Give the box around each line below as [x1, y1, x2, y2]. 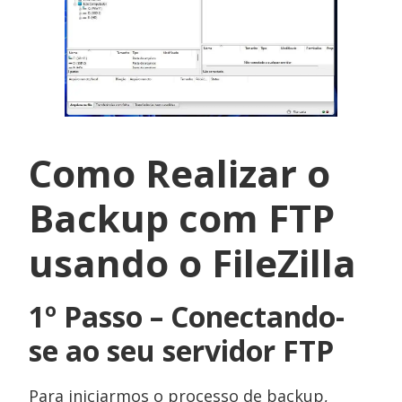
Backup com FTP [29, 191, 336, 243]
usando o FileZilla [29, 236, 357, 288]
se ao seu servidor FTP [29, 330, 335, 370]
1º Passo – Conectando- [29, 296, 345, 336]
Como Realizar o [29, 146, 331, 198]
